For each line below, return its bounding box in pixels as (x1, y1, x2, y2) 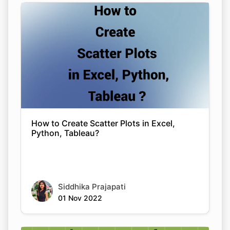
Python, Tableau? (31, 127, 99, 138)
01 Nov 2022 (58, 193, 102, 202)
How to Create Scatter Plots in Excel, (31, 118, 175, 128)
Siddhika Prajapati (58, 181, 126, 191)
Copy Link (99, 96, 131, 104)
